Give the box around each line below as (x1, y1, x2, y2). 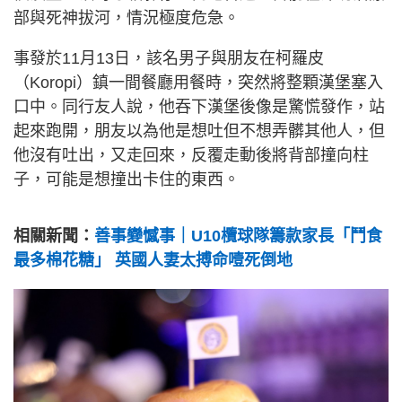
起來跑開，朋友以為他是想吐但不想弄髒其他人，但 (13, 122, 385, 141)
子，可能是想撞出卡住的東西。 (13, 170, 240, 189)
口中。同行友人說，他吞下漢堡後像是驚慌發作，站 (13, 98, 385, 117)
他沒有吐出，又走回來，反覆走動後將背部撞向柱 (13, 146, 369, 165)
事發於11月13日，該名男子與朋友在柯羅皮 (13, 49, 324, 68)
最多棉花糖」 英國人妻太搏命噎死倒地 (13, 251, 293, 270)
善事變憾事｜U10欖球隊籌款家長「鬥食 (94, 227, 382, 246)
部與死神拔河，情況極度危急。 (13, 9, 240, 28)
